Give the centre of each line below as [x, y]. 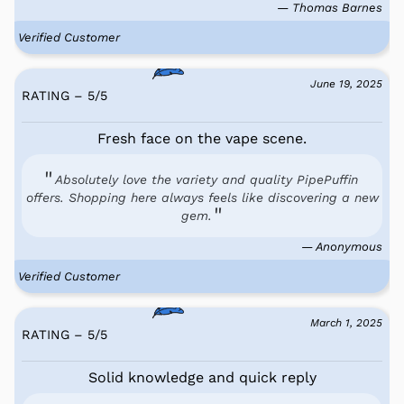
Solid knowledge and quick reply [202, 377]
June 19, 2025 [346, 83]
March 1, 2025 [346, 322]
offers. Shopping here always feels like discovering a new [202, 197]
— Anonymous [342, 246]
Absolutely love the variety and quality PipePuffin [207, 179]
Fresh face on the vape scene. [202, 138]
